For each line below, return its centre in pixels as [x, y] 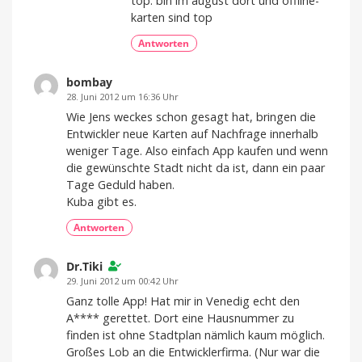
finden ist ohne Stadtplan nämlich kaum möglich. [196, 335]
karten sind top [172, 17]
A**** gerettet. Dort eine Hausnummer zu [180, 318]
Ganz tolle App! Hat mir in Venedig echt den [183, 301]
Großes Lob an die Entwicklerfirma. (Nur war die [193, 352]
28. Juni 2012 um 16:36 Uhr [122, 97]
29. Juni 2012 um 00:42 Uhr [122, 281]
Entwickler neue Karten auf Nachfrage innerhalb [192, 134]
